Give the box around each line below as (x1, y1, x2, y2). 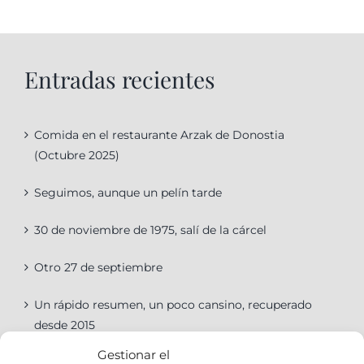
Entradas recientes (24, 63, 215, 94)
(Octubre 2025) (33, 147, 119, 162)
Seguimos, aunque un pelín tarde (33, 184, 222, 200)
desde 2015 (33, 317, 95, 332)
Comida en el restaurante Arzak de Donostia (33, 127, 284, 142)
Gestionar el (97, 347, 170, 362)
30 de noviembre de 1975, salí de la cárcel (33, 222, 266, 237)
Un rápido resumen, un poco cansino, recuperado (33, 297, 312, 312)
